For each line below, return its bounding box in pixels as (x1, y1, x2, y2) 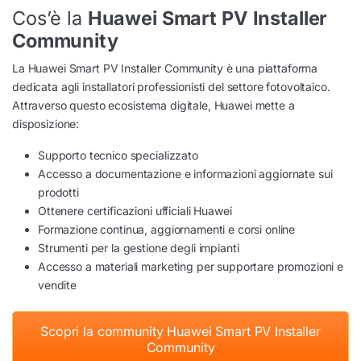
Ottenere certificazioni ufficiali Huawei (38, 204, 232, 218)
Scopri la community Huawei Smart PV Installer (40, 323, 321, 340)
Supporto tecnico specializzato (38, 148, 198, 163)
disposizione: (12, 117, 80, 131)
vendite (38, 278, 77, 293)
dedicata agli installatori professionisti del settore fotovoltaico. (12, 80, 330, 94)
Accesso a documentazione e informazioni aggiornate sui (38, 167, 333, 181)
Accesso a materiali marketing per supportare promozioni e (38, 259, 344, 274)
